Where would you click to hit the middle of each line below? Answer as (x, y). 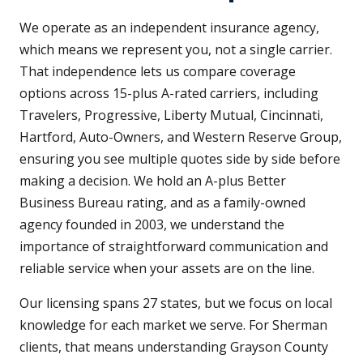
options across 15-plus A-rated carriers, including (169, 94)
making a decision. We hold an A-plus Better (153, 181)
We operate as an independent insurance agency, (169, 28)
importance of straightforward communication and (174, 247)
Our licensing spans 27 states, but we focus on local (176, 303)
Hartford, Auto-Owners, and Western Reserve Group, (181, 137)
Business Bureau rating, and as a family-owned (162, 203)
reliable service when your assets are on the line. (167, 269)
